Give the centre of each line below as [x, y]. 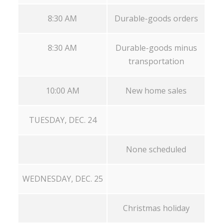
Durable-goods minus [156, 48]
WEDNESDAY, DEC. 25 [62, 178]
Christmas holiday [156, 208]
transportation [156, 61]
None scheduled [156, 149]
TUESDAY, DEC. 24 [62, 120]
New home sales [156, 90]
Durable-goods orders [156, 18]
